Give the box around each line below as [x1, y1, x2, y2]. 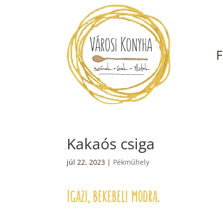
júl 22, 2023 [67, 157, 106, 167]
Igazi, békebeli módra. [67, 187, 163, 206]
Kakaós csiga [67, 133, 155, 154]
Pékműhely [113, 157, 150, 167]
